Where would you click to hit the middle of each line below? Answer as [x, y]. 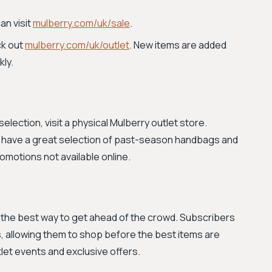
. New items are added [178, 45]
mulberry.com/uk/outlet [77, 45]
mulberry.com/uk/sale [81, 23]
